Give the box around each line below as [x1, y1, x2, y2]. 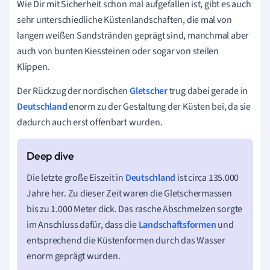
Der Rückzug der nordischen [17, 84, 130, 98]
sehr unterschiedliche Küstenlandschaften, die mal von [17, 13, 232, 27]
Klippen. [17, 60, 50, 74]
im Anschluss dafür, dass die [27, 218, 139, 231]
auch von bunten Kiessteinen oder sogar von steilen [17, 44, 219, 58]
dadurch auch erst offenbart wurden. [17, 115, 163, 129]
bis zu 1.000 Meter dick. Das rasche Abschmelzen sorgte [27, 202, 243, 216]
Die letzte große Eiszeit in [27, 171, 125, 184]
